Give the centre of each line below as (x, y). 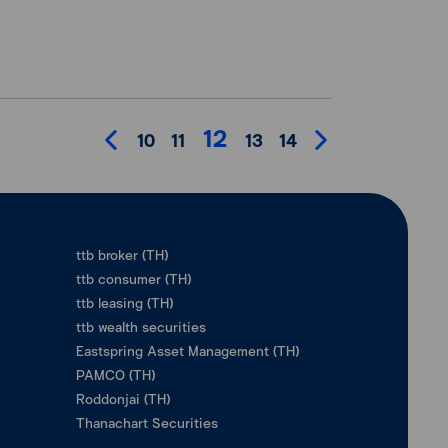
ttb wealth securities (141, 326)
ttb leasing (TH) (124, 302)
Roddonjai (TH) (123, 398)
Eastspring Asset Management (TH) (187, 350)
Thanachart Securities (147, 422)
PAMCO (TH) (115, 374)
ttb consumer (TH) (133, 278)
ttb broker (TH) (122, 254)
